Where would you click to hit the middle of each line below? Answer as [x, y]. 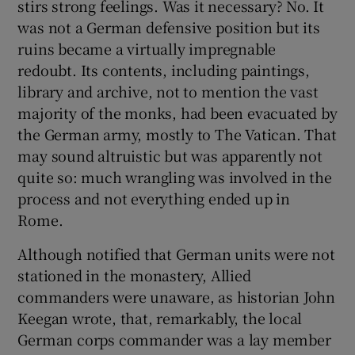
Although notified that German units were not [176, 254]
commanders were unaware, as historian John [177, 297]
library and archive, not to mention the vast [168, 92]
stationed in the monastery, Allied [134, 275]
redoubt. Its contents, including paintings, [164, 70]
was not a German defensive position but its [169, 27]
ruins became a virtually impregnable [147, 49]
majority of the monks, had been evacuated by [177, 113]
